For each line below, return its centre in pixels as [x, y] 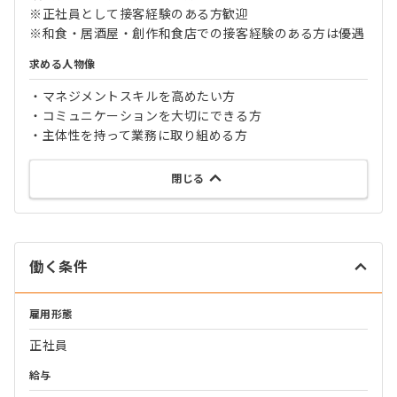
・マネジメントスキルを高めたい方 [132, 96]
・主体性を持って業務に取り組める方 [139, 135]
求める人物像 [62, 64]
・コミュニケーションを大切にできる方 [146, 116]
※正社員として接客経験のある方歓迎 [139, 14]
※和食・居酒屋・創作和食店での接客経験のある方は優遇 [197, 33]
